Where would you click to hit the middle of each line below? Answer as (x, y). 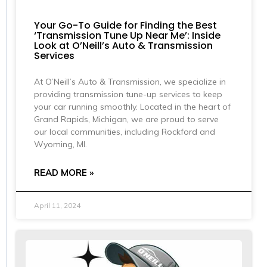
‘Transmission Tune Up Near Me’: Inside (127, 36)
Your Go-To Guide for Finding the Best (125, 26)
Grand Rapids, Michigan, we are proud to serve (126, 119)
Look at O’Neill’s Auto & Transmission (123, 46)
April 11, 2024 (57, 206)
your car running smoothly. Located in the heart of (132, 107)
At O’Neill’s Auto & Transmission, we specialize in (130, 82)
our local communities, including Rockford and (125, 132)
